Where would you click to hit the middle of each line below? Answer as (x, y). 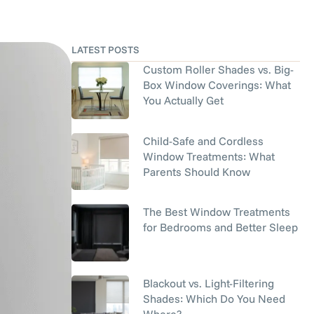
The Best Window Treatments (216, 212)
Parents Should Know (196, 171)
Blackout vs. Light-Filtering (208, 283)
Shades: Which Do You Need (214, 298)
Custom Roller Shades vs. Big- (218, 69)
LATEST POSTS (105, 50)
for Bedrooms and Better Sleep (220, 227)
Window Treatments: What (209, 156)
